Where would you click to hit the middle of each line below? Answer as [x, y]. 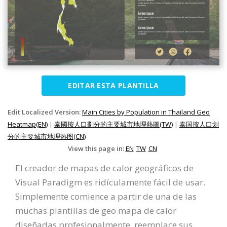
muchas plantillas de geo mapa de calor [96, 211]
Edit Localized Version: [45, 112]
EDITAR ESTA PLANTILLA [113, 86]
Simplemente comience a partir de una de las [106, 197]
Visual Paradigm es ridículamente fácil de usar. [110, 182]
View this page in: [97, 149]
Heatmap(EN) [28, 124]
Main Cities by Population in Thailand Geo [146, 112]
